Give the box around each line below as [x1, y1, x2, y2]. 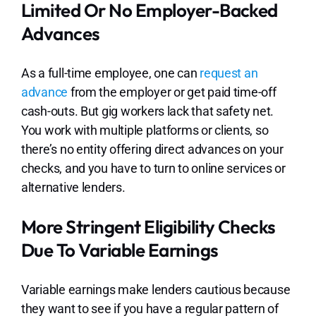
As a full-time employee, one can [20, 65, 200, 80]
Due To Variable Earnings [20, 238, 221, 262]
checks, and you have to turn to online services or [20, 160, 286, 176]
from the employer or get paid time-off [68, 84, 276, 99]
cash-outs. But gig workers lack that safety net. [20, 103, 274, 119]
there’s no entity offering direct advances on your [20, 141, 284, 157]
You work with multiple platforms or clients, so [20, 122, 269, 138]
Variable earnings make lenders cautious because [20, 281, 291, 297]
